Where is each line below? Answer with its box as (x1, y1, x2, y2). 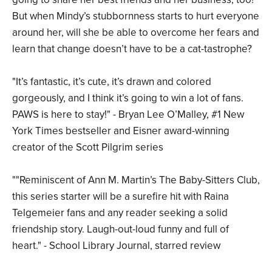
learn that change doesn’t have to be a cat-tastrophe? (12, 42, 252, 56)
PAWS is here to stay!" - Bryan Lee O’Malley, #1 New (12, 108, 244, 121)
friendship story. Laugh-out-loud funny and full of (12, 223, 229, 236)
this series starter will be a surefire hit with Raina (12, 190, 229, 203)
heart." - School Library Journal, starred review (12, 239, 220, 253)
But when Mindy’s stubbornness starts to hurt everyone (12, 10, 259, 23)
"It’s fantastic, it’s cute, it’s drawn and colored (12, 75, 211, 89)
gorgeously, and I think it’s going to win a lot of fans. (12, 92, 243, 105)
